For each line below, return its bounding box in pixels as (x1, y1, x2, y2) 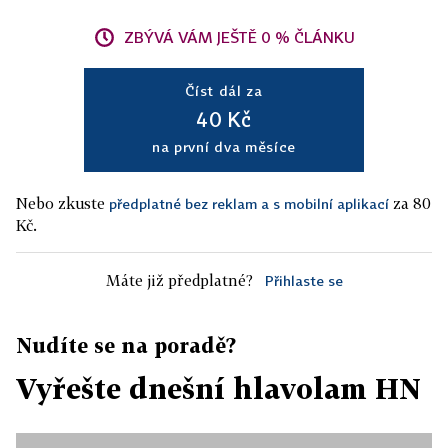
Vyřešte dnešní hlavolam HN (16, 372, 421, 405)
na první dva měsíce (151, 138, 297, 155)
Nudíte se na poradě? (16, 333, 236, 357)
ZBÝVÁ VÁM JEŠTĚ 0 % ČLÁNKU (123, 28, 355, 46)
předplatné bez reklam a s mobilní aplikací (109, 195, 389, 212)
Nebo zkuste (16, 194, 109, 212)
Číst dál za (185, 82, 263, 99)
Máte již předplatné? (105, 271, 253, 289)
